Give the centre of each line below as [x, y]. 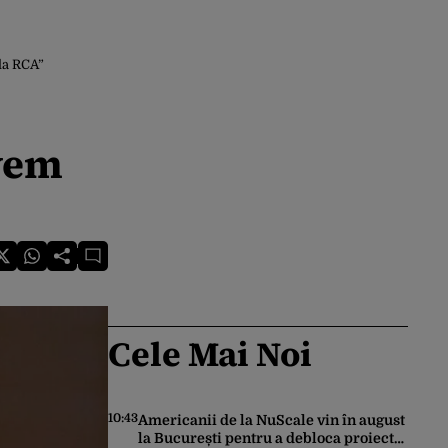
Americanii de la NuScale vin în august [271, 420]
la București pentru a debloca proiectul [273, 438]
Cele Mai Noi [210, 354]
